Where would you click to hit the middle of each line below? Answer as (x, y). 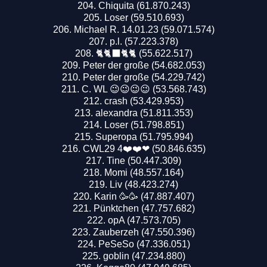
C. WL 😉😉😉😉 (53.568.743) (144, 89)
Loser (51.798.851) (144, 125)
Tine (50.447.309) (144, 160)
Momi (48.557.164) (144, 172)
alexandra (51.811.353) (144, 113)
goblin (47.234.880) (144, 256)
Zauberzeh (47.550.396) (144, 232)
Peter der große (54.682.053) (144, 65)
